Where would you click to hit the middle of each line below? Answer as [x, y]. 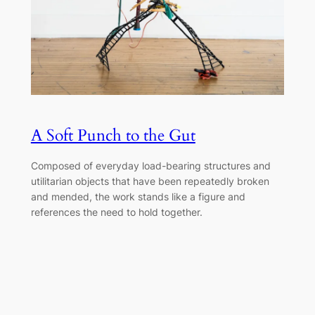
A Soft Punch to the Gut [113, 135]
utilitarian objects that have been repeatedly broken [150, 181]
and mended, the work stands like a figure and [138, 197]
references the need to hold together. [116, 212]
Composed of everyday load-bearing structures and [150, 166]
